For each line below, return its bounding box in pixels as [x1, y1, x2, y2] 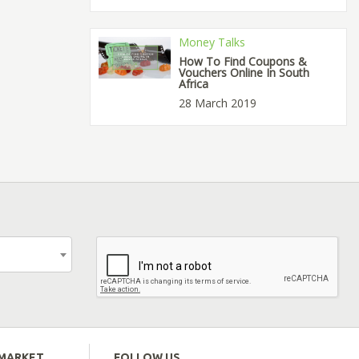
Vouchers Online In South [178, 65, 309, 81]
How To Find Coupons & [178, 54, 307, 70]
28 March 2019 [178, 95, 256, 111]
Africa [178, 76, 208, 92]
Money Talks [178, 34, 245, 50]
